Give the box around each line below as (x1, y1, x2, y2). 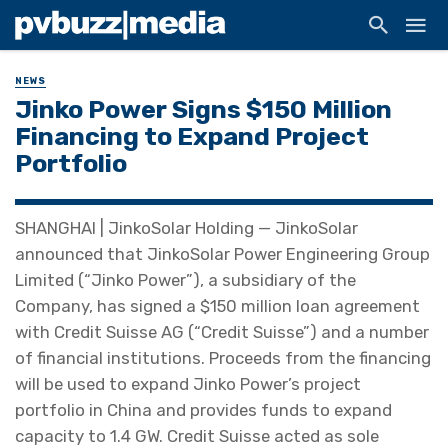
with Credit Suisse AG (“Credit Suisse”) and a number (15, 322, 429, 343)
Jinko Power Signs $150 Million (15, 94, 392, 125)
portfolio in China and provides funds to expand (15, 400, 392, 421)
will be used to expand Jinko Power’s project (15, 374, 361, 395)
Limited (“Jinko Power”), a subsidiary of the (15, 270, 356, 291)
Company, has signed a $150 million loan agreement (15, 296, 420, 317)
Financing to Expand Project (15, 121, 369, 152)
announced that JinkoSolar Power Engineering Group (15, 244, 430, 265)
